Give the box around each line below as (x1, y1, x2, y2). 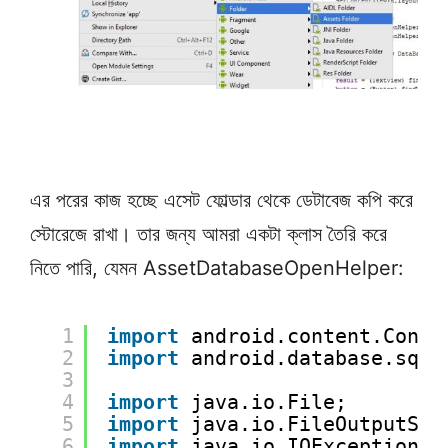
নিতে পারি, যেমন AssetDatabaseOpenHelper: (30, 256, 404, 281)
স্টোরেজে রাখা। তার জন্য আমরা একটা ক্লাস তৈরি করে (30, 222, 387, 247)
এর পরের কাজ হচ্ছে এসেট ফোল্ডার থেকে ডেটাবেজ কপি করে (30, 188, 413, 213)
